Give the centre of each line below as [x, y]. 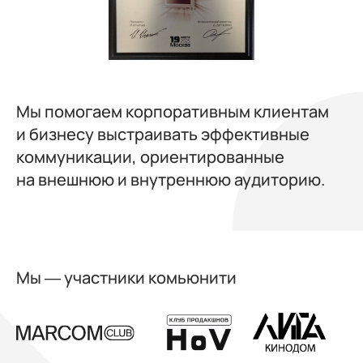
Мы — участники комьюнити [126, 278]
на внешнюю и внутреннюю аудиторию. [171, 180]
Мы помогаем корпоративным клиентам [173, 112]
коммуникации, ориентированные [150, 157]
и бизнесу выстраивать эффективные [163, 135]
